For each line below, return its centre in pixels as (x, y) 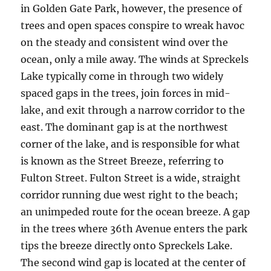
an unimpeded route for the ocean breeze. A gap (135, 212)
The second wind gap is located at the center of (133, 263)
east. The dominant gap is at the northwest (125, 127)
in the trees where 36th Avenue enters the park (134, 229)
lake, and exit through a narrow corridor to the (133, 110)
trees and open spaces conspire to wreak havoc (133, 25)
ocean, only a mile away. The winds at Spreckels (135, 59)
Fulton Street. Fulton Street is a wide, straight (131, 178)
